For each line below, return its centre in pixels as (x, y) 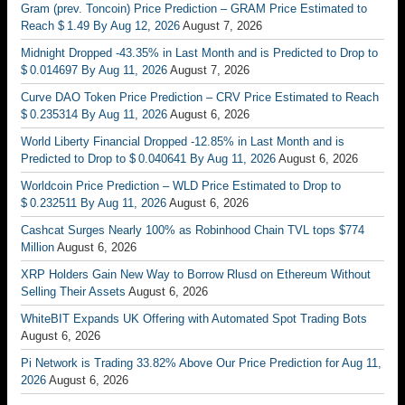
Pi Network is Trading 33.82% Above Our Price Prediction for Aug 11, (201, 363)
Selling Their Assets (73, 291)
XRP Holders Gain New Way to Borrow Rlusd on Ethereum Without (196, 274)
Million (38, 247)
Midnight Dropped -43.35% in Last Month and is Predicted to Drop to (199, 52)
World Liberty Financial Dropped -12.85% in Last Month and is (183, 141)
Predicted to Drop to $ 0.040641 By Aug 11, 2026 (148, 158)
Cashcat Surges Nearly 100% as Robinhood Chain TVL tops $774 (193, 230)
